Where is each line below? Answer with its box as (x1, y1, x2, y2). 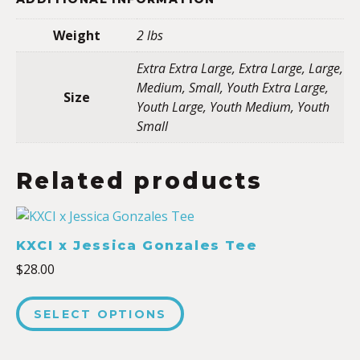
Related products (16, 167, 263, 194)
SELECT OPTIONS (34, 307, 167, 321)
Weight (52, 27, 100, 44)
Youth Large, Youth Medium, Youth (137, 98, 329, 116)
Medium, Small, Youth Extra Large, (137, 79, 329, 96)
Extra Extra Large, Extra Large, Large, (137, 59, 343, 77)
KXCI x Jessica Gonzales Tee (16, 238, 258, 253)
